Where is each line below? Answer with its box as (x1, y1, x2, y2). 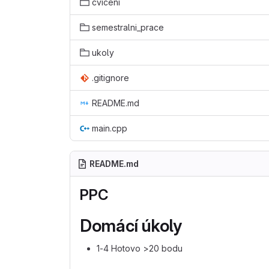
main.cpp (92, 123, 127, 133)
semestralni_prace (92, 22, 164, 32)
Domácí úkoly (80, 216, 182, 236)
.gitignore (92, 73, 129, 83)
